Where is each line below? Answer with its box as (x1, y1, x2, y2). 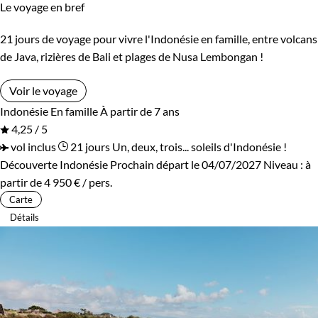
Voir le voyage (9, 83, 77, 97)
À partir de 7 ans (100, 104, 180, 118)
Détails (10, 211, 39, 223)
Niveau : (263, 157, 305, 171)
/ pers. (80, 175, 112, 189)
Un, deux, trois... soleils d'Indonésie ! (112, 139, 287, 153)
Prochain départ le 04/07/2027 (110, 157, 261, 171)
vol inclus (9, 139, 56, 153)
